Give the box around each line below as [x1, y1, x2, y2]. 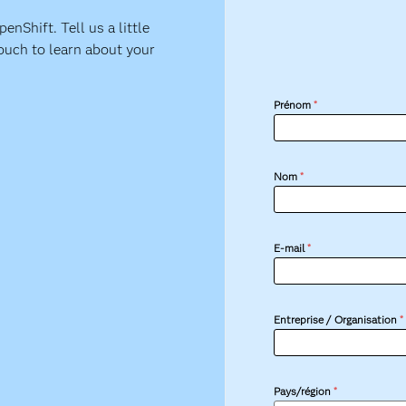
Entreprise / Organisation [274, 313, 398, 327]
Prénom [274, 98, 312, 112]
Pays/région [274, 384, 332, 399]
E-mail [274, 241, 305, 256]
